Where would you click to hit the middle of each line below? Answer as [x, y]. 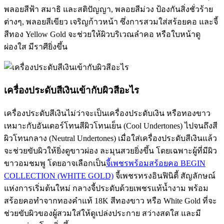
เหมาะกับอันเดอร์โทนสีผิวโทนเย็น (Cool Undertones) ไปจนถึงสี [111, 125]
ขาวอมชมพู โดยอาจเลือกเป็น [55, 163]
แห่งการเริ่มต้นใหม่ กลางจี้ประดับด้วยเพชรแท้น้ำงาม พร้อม [106, 188]
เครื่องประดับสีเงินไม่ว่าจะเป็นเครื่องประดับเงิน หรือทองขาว [107, 113]
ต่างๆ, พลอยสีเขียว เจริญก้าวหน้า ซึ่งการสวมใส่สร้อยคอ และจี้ [111, 22]
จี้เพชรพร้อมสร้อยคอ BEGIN [156, 163]
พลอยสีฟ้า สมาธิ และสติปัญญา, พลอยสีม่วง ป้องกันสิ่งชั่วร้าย [108, 9]
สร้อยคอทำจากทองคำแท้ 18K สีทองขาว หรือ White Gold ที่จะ [110, 200]
